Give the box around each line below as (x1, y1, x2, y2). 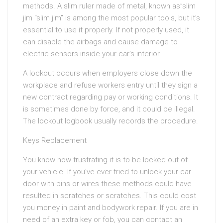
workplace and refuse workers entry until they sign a (23, 81, 198, 90)
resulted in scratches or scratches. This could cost (23, 191, 196, 201)
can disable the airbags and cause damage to (23, 37, 178, 47)
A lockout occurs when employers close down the (23, 69, 192, 78)
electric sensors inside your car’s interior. (23, 49, 161, 59)
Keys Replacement (23, 136, 87, 145)
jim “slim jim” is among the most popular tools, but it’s (23, 13, 200, 23)
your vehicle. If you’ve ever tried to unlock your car (23, 167, 191, 177)
